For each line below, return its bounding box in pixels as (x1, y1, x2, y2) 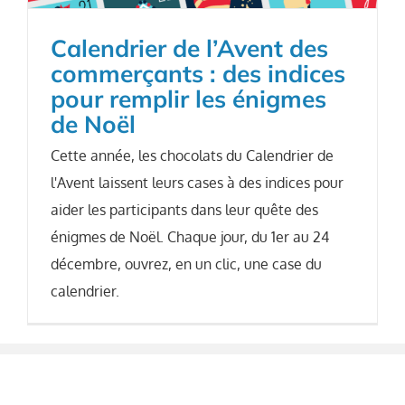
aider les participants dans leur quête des (51, 201, 318, 220)
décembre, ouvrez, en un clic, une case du (51, 255, 322, 274)
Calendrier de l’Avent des (51, 33, 328, 64)
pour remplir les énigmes (51, 84, 326, 115)
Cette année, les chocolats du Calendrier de (51, 146, 334, 165)
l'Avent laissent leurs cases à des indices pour (51, 174, 344, 193)
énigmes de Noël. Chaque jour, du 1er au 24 (51, 228, 329, 247)
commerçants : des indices (51, 59, 345, 89)
